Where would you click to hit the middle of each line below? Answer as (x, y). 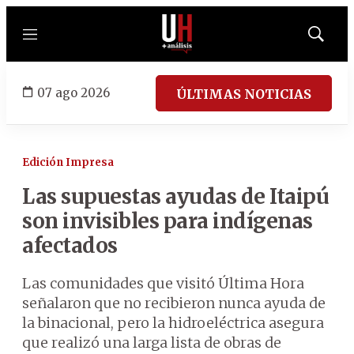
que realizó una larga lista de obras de (152, 343)
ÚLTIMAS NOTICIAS (244, 94)
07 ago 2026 (73, 92)
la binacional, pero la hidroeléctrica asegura (173, 323)
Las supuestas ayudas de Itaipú (175, 196)
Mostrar (332, 39)
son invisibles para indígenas (168, 221)
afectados (70, 245)
